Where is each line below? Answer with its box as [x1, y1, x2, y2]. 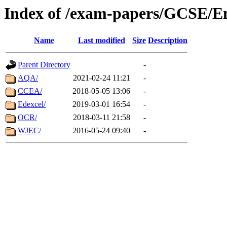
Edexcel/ [18, 100, 46, 109]
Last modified [78, 36, 125, 45]
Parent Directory [18, 60, 70, 69]
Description [148, 36, 187, 45]
